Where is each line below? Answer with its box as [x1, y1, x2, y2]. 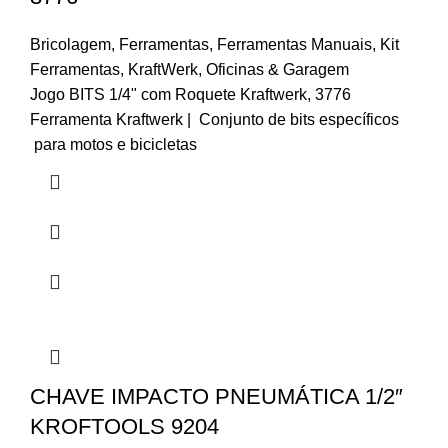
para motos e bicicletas [30, 135, 197, 153]
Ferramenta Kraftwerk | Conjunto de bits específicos [30, 110, 399, 128]
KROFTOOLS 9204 [30, 413, 219, 439]
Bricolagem [30, 35, 111, 53]
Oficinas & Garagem [206, 60, 349, 78]
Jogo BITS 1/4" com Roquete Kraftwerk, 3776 [30, 85, 351, 103]
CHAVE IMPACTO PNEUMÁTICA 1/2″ [30, 383, 403, 409]
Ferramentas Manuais [217, 35, 372, 53]
